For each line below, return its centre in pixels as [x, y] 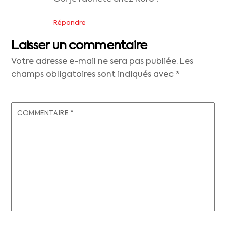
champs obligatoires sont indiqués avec [94, 74]
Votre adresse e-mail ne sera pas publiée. [95, 61]
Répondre [69, 23]
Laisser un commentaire [79, 46]
